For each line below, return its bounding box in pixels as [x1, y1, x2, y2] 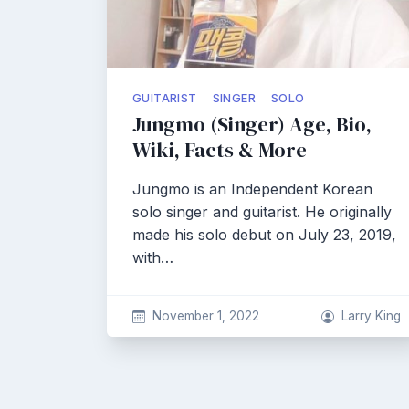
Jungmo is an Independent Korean [132, 180, 372, 198]
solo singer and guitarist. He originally [132, 203, 392, 221]
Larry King [341, 309, 401, 323]
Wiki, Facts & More [132, 136, 307, 164]
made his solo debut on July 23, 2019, [132, 225, 396, 244]
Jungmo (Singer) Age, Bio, [132, 110, 372, 139]
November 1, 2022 [152, 309, 259, 323]
